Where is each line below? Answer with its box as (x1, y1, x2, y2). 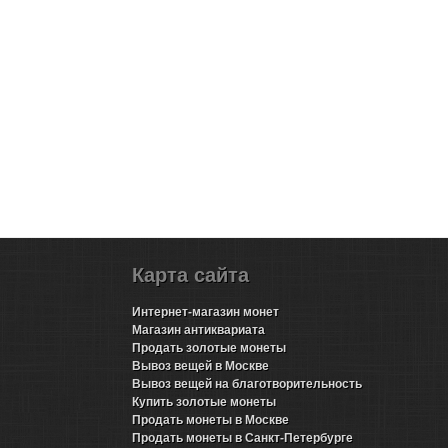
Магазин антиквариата (131, 323, 265, 337)
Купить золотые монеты (131, 395, 276, 409)
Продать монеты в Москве (131, 413, 289, 427)
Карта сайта (131, 264, 249, 286)
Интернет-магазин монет (131, 305, 279, 319)
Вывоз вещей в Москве (131, 359, 269, 373)
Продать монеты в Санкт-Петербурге (131, 431, 353, 445)
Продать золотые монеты (131, 341, 286, 355)
